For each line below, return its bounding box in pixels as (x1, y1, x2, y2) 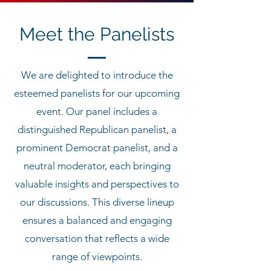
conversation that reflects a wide (24, 232, 169, 244)
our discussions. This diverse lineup (19, 196, 174, 208)
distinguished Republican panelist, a (17, 123, 177, 135)
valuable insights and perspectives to (15, 178, 179, 190)
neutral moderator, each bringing (23, 160, 171, 172)
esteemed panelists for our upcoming (14, 87, 180, 99)
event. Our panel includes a (36, 105, 157, 117)
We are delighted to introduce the (21, 69, 173, 81)
